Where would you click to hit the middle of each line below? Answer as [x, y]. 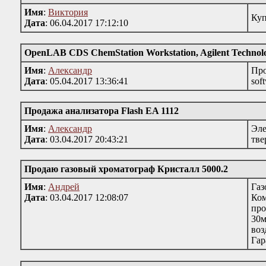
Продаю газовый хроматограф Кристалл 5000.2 [126, 169]
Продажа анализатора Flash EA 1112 [102, 111]
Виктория [68, 12]
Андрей [64, 187]
